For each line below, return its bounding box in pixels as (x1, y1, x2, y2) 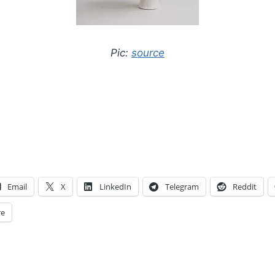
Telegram (165, 181, 199, 193)
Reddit (233, 181, 257, 193)
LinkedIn (99, 181, 131, 193)
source (131, 47, 165, 60)
